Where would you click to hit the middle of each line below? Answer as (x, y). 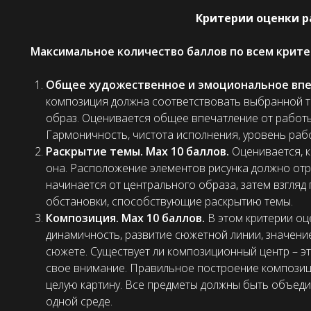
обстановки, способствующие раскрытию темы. (169, 202)
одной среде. (79, 302)
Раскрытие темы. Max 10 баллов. (139, 152)
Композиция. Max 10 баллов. (127, 218)
